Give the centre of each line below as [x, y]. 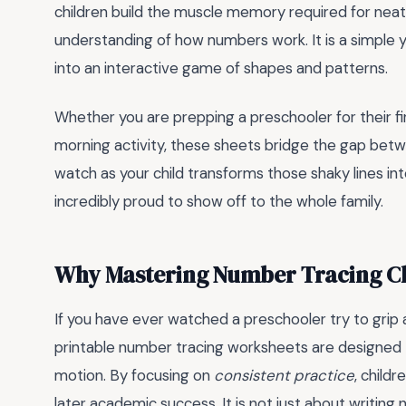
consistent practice [284, 376]
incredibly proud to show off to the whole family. [219, 202]
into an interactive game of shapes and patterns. [221, 68]
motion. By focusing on [134, 376]
